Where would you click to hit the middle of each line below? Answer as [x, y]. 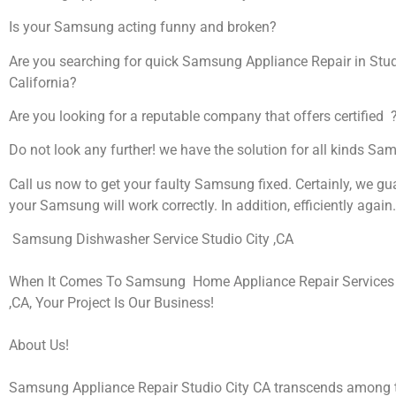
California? [43, 82]
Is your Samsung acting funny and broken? [143, 27]
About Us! [39, 346]
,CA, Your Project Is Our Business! [111, 303]
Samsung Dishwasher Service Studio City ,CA [151, 240]
